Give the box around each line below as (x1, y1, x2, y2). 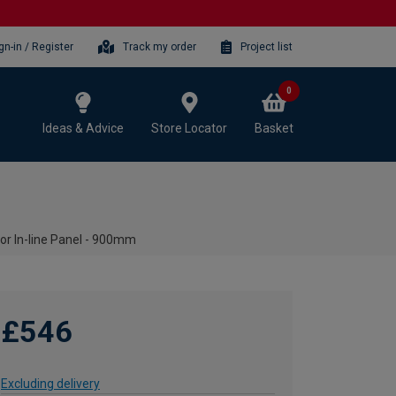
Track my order (123, 40, 197, 53)
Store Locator (151, 120, 227, 135)
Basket (255, 120, 293, 135)
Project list (240, 40, 293, 53)
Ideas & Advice (42, 120, 124, 135)
